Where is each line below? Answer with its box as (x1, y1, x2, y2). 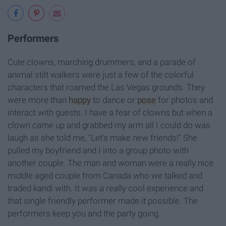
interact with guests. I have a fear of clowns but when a (8, 107, 212, 118)
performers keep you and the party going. (8, 208, 160, 218)
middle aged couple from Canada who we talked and (8, 170, 202, 181)
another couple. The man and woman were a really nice (8, 157, 213, 168)
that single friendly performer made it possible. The (8, 195, 198, 206)
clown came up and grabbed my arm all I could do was (8, 120, 210, 130)
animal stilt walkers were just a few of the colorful (8, 69, 194, 80)
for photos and (156, 94, 213, 105)
